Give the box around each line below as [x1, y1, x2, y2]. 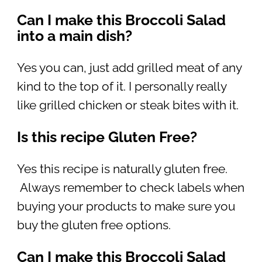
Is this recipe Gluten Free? [16, 127, 197, 146]
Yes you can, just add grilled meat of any [16, 60, 242, 75]
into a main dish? [16, 26, 132, 44]
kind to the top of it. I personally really [16, 79, 226, 94]
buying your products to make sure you [16, 199, 235, 213]
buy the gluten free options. [16, 218, 171, 232]
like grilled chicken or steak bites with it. [16, 98, 239, 112]
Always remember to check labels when [16, 180, 244, 195]
